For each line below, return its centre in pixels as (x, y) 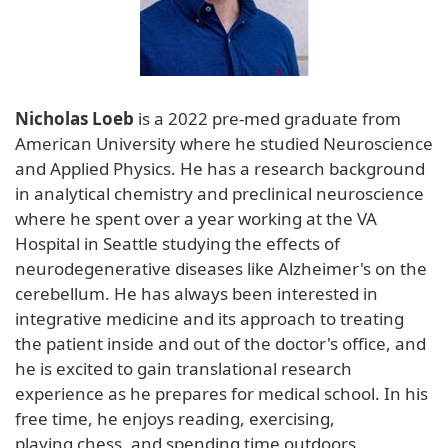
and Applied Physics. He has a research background (220, 168)
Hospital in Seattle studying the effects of (177, 243)
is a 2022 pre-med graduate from (267, 118)
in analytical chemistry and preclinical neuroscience (219, 193)
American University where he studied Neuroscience (224, 143)
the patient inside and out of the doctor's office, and (220, 343)
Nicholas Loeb (74, 118)
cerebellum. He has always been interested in (196, 293)
